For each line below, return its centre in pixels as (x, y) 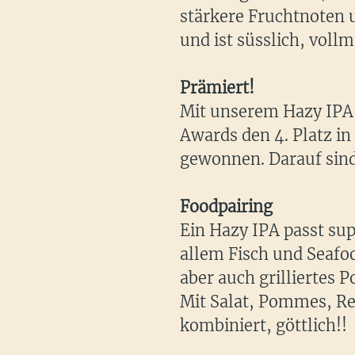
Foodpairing (226, 207)
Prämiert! (217, 88)
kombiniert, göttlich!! (263, 326)
